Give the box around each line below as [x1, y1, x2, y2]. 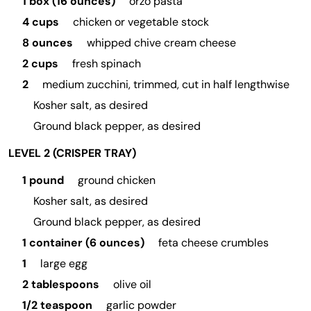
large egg [37, 256, 87, 271]
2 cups [22, 56, 58, 71]
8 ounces [22, 35, 73, 50]
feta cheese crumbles [155, 235, 269, 250]
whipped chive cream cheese [84, 35, 236, 50]
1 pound [22, 173, 64, 187]
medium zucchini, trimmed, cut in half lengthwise [40, 77, 289, 92]
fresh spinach [69, 56, 141, 71]
